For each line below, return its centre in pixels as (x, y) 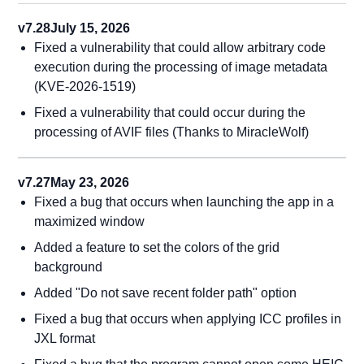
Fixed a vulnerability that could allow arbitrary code (180, 48)
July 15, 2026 (91, 28)
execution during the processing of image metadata (181, 67)
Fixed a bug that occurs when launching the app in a (184, 202)
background (69, 267)
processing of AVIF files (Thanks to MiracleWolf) (172, 132)
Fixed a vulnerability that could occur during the (170, 113)
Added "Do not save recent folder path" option (166, 293)
